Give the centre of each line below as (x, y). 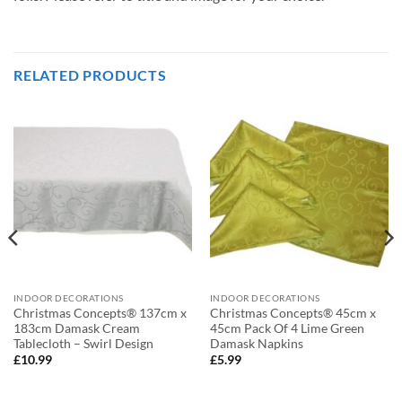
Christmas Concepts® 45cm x (293, 313)
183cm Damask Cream (76, 328)
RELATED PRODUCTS (90, 75)
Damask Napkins (256, 343)
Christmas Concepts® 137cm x (100, 313)
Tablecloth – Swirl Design (83, 343)
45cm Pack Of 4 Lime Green (287, 328)
